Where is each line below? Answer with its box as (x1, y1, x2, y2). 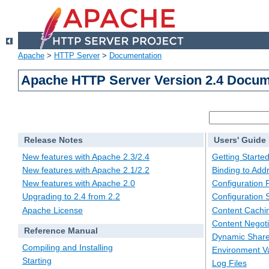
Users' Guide (213, 135, 266, 145)
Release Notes (23, 135, 83, 145)
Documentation (109, 51, 162, 61)
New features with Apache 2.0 (22, 178, 135, 189)
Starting (22, 256, 52, 266)
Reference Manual (23, 226, 98, 236)
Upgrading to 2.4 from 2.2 (22, 192, 120, 202)
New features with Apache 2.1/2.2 (22, 165, 150, 175)
